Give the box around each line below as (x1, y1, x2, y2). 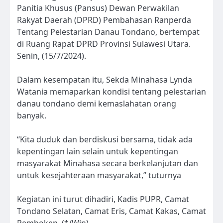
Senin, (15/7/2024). (17, 50, 86, 62)
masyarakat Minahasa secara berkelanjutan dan (17, 158, 198, 169)
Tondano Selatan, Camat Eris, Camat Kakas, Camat (17, 206, 206, 217)
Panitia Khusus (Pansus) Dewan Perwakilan (17, 2, 179, 14)
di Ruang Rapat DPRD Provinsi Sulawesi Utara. (17, 38, 191, 50)
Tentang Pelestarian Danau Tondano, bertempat (17, 26, 200, 38)
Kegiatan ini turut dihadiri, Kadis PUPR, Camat (17, 194, 189, 205)
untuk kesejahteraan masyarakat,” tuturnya (17, 170, 181, 181)
